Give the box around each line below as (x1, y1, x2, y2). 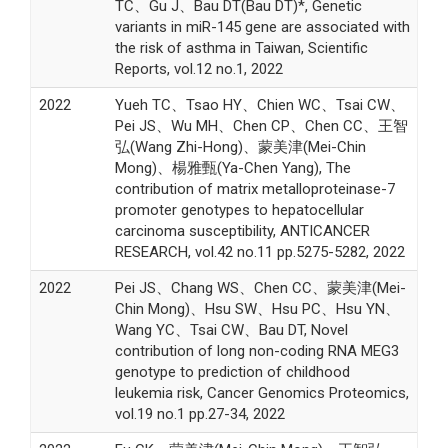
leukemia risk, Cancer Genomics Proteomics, (114, 383, 409, 402)
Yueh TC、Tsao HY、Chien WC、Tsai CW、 (114, 95, 405, 114)
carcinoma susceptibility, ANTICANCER (114, 221, 370, 240)
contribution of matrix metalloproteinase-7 (114, 179, 395, 198)
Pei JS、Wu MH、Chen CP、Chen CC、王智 (114, 116, 408, 135)
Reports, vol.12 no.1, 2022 (114, 59, 283, 78)
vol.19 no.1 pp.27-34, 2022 (114, 404, 285, 423)
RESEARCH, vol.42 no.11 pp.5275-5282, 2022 (114, 242, 405, 261)
